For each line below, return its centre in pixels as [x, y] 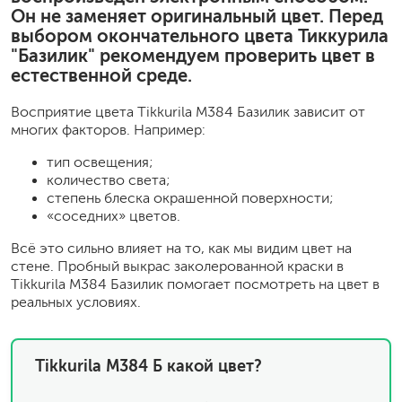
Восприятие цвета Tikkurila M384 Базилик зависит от [188, 112]
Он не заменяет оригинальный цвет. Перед [197, 16]
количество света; [109, 180]
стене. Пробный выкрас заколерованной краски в [177, 266]
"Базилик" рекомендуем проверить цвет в [193, 56]
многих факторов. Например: [108, 130]
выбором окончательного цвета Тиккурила [200, 36]
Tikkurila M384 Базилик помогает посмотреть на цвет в [195, 284]
